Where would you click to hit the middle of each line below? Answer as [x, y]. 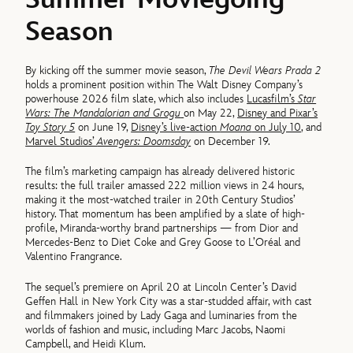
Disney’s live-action [176, 127]
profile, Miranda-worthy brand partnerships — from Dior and [162, 229]
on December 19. [231, 141]
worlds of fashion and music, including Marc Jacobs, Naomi [156, 329]
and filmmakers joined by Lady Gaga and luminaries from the [162, 315]
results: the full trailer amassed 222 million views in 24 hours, [165, 186]
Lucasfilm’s [273, 98]
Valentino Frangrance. [74, 257]
